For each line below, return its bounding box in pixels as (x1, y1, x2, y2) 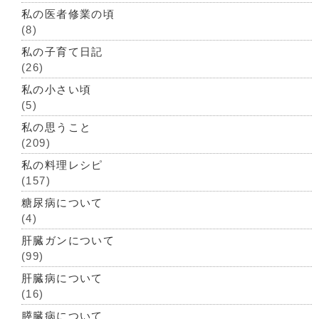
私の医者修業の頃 (21, 8, 115, 20)
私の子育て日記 (21, 46, 103, 58)
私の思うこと (21, 121, 92, 133)
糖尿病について (21, 197, 103, 209)
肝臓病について (21, 272, 103, 284)
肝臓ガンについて (21, 234, 115, 246)
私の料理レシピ (21, 159, 103, 171)
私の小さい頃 (21, 83, 92, 95)
